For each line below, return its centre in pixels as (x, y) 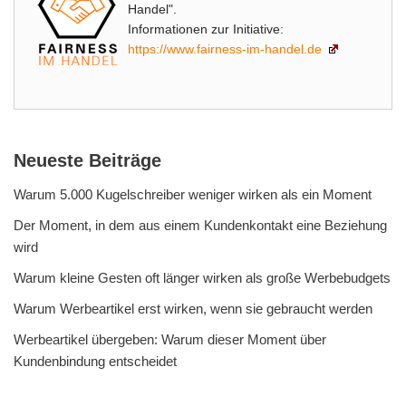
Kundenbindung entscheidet (95, 362)
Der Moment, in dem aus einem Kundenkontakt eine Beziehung (200, 226)
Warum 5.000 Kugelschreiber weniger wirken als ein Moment (193, 195)
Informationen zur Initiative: (206, 29)
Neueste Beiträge (87, 161)
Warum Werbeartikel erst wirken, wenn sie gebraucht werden (193, 309)
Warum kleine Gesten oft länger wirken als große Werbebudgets (202, 278)
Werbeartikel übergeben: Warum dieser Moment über (170, 340)
